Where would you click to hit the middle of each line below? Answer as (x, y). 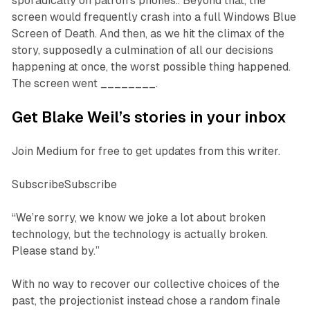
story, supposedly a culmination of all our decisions (142, 51)
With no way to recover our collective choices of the (145, 284)
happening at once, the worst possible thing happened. (151, 67)
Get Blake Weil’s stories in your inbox (149, 118)
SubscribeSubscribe (64, 185)
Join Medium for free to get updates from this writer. (146, 152)
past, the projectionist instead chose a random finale (146, 301)
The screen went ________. (84, 84)
